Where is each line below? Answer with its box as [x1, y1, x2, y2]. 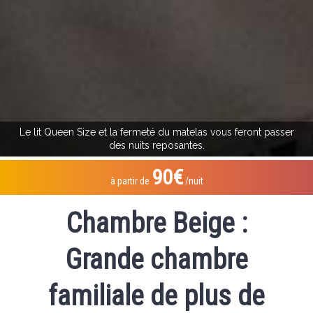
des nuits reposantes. [108, 139, 205, 151]
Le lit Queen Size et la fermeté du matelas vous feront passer [19, 126, 294, 138]
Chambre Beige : [66, 206, 247, 240]
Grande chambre [65, 242, 248, 276]
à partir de [110, 175, 152, 187]
